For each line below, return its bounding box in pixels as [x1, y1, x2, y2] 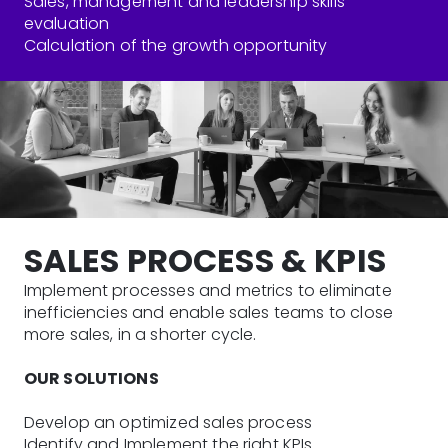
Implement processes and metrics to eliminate [23, 279, 392, 303]
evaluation [23, 12, 110, 35]
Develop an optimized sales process [23, 411, 313, 434]
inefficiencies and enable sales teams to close [23, 301, 393, 325]
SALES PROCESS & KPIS [23, 238, 386, 284]
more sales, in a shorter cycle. [23, 323, 257, 347]
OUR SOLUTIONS [23, 367, 159, 391]
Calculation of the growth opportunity [23, 34, 328, 57]
